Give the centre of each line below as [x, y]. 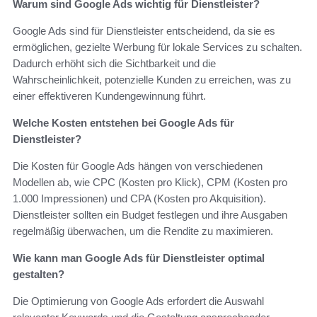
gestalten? [39, 275]
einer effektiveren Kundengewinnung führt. [109, 96]
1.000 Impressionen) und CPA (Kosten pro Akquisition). [139, 199]
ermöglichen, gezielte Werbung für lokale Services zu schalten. [157, 47]
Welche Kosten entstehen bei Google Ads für [123, 123]
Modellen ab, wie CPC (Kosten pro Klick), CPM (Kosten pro [150, 183]
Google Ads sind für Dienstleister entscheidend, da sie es [144, 31]
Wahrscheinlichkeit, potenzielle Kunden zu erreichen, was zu [152, 80]
